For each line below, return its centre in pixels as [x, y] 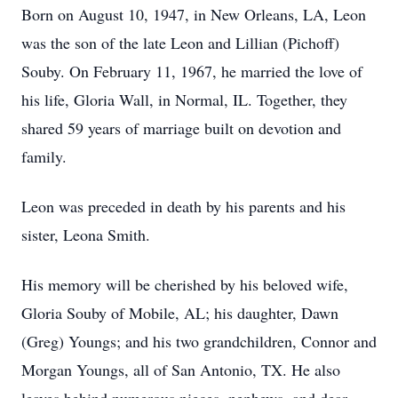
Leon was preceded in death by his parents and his [183, 206]
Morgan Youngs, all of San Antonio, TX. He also [181, 370]
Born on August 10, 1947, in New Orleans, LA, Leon [194, 14]
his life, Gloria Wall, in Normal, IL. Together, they [184, 99]
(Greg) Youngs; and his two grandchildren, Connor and [199, 341]
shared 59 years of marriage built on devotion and [181, 128]
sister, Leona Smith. [86, 235]
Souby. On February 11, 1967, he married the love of [192, 71]
